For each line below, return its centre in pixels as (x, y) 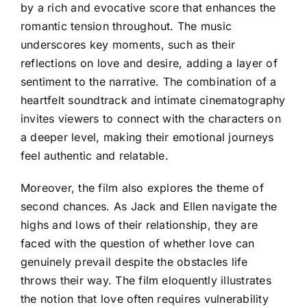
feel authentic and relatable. (95, 155)
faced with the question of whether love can (138, 243)
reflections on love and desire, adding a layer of (149, 63)
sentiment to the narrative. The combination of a (149, 81)
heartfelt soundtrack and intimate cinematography (153, 100)
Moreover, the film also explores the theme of (142, 187)
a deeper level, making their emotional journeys (147, 137)
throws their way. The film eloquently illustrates (146, 280)
